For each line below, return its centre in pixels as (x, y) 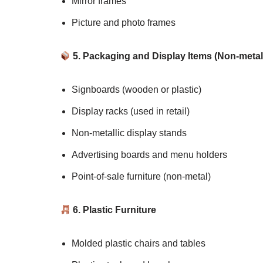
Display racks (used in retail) (131, 112)
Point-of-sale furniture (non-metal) (141, 177)
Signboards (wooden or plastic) (136, 90)
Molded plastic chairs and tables (139, 244)
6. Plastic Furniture (114, 210)
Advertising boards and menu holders (149, 155)
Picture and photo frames (124, 23)
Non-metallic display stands (129, 133)
